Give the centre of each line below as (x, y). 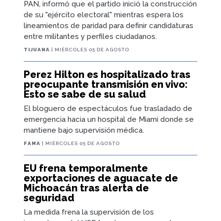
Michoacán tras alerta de (86, 188)
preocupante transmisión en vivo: (106, 84)
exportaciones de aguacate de (101, 178)
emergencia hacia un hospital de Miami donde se (109, 119)
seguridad (49, 198)
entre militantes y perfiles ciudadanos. (90, 36)
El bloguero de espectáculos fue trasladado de (108, 108)
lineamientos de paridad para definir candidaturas (109, 25)
